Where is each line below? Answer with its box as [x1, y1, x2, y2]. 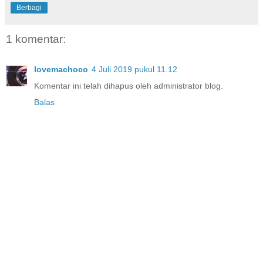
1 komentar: [6, 32, 66, 45]
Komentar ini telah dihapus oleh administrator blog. [34, 81, 223, 91]
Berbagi [16, 3, 42, 12]
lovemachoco [34, 65, 88, 75]
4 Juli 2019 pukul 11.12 [92, 65, 177, 75]
